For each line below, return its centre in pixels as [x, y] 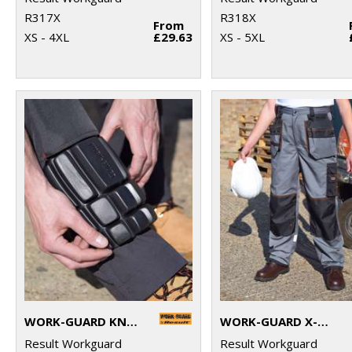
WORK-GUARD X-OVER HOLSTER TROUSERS [323, 321]
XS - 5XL [243, 37]
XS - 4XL [47, 37]
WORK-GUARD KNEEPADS [132, 321]
